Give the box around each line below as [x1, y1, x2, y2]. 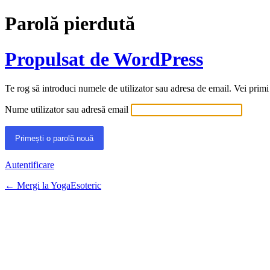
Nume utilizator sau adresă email [5, 104, 128, 115]
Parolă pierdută [5, 13, 135, 35]
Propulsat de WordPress [5, 48, 203, 70]
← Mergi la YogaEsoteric [5, 180, 101, 191]
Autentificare [5, 160, 54, 171]
